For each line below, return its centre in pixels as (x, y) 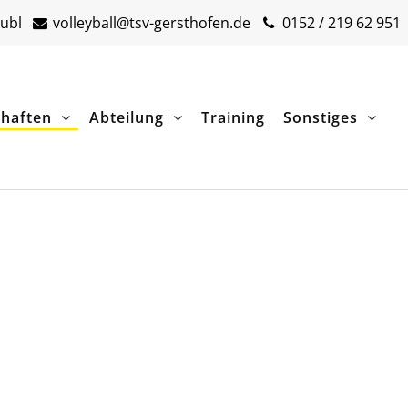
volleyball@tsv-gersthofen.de (150, 23)
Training (233, 118)
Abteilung (126, 118)
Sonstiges (320, 118)
